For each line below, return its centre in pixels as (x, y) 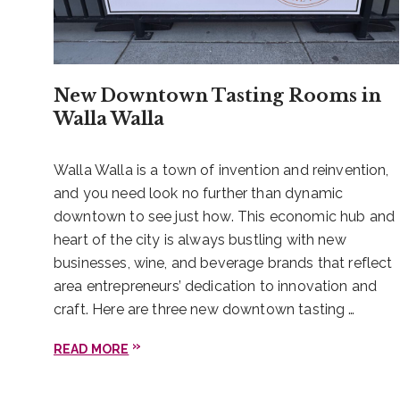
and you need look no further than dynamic (199, 193)
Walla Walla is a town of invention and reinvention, (221, 170)
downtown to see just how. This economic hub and (225, 216)
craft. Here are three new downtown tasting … (204, 309)
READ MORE (92, 349)
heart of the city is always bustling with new (200, 239)
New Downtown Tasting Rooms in (217, 95)
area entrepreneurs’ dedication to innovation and (216, 286)
